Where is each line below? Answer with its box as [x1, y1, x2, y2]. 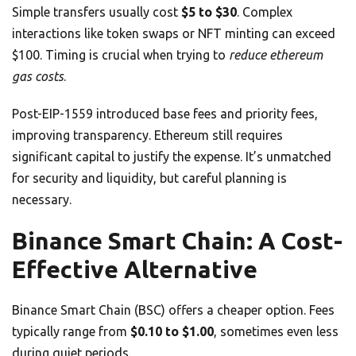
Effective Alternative [12, 256, 257, 284]
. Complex [237, 5, 292, 20]
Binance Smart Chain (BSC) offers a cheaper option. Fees [12, 303, 335, 318]
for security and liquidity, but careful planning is [12, 171, 287, 186]
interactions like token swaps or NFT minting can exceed [12, 26, 335, 41]
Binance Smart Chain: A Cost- [12, 227, 342, 255]
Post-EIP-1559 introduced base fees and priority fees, [12, 106, 318, 122]
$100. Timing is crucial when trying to [12, 48, 229, 63]
